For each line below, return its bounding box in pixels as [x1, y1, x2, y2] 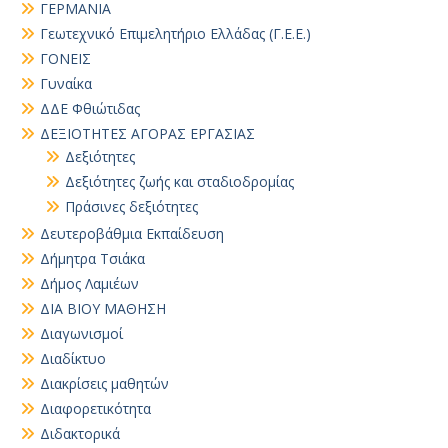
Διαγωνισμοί [40, 324, 123, 343]
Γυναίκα [40, 74, 92, 93]
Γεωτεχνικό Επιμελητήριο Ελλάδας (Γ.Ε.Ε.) [40, 24, 311, 43]
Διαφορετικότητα [40, 399, 151, 418]
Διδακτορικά [40, 424, 120, 443]
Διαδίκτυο [40, 349, 106, 368]
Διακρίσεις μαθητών [40, 374, 169, 393]
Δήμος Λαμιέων [40, 274, 139, 293]
